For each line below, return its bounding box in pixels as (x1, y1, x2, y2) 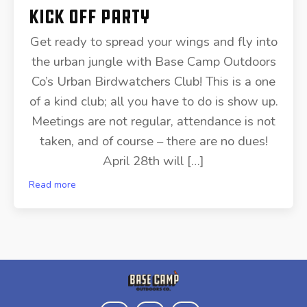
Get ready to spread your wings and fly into (29, 33, 278, 51)
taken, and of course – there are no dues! (39, 132, 268, 151)
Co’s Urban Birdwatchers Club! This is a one (32, 73, 275, 91)
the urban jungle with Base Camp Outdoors (31, 53, 276, 71)
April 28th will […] (103, 152, 204, 171)
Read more (29, 178, 77, 192)
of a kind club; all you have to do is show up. (29, 93, 278, 111)
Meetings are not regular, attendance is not (32, 112, 275, 131)
